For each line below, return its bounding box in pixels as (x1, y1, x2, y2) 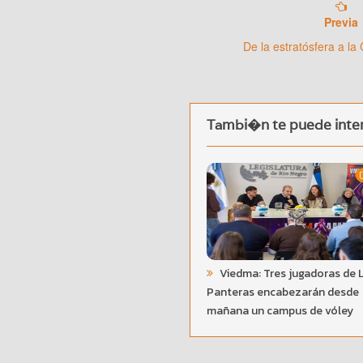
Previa (323, 14, 358, 31)
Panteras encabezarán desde (207, 284, 359, 301)
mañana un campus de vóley (207, 302, 353, 320)
